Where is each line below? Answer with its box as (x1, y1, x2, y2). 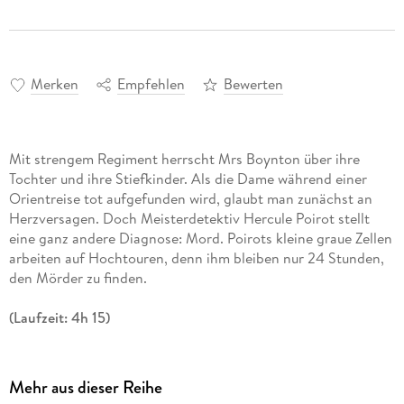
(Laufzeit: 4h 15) (8, 308, 110, 328)
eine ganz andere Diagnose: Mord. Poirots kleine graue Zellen (8, 228, 392, 249)
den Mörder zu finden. (8, 268, 147, 289)
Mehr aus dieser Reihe (8, 374, 162, 401)
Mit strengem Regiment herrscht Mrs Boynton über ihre (8, 149, 360, 170)
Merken (30, 74, 78, 95)
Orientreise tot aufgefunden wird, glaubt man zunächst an (8, 188, 372, 209)
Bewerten (223, 74, 283, 95)
